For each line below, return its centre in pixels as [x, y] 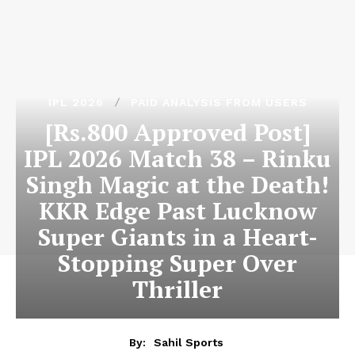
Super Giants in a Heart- [177, 237]
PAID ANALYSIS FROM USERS [219, 102]
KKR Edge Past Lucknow [177, 211]
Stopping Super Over [177, 263]
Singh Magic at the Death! [177, 185]
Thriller [177, 289]
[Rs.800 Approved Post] [177, 132]
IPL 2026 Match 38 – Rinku [177, 158]
